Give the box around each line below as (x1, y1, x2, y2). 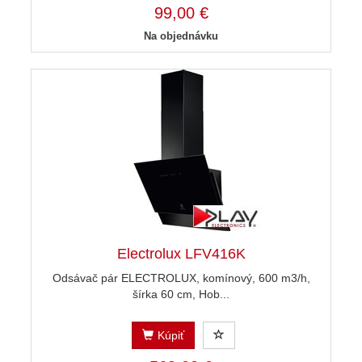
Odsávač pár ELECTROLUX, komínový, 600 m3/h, (52, 271, 310, 285)
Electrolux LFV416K (116, 246, 246, 263)
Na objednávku (144, 30, 218, 43)
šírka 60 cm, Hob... (133, 288, 229, 301)
